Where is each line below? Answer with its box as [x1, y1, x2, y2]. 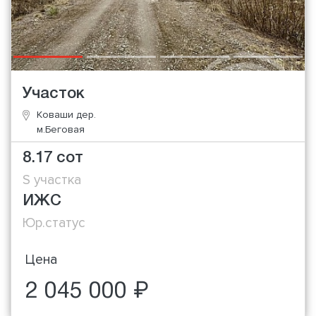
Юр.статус [23, 214, 85, 232]
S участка [23, 171, 81, 189]
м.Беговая [37, 123, 85, 135]
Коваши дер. [37, 108, 96, 121]
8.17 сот [23, 151, 83, 166]
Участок [23, 86, 85, 101]
